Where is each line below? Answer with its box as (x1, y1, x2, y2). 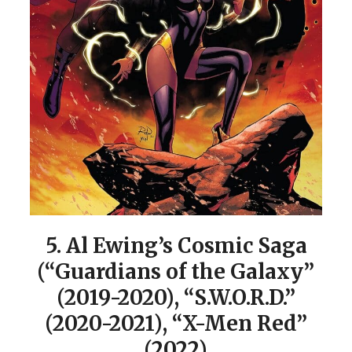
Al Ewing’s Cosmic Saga (65, 232, 307, 258)
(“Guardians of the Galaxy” (38, 258, 314, 284)
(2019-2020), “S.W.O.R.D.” (57, 284, 295, 310)
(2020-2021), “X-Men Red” (45, 310, 307, 336)
